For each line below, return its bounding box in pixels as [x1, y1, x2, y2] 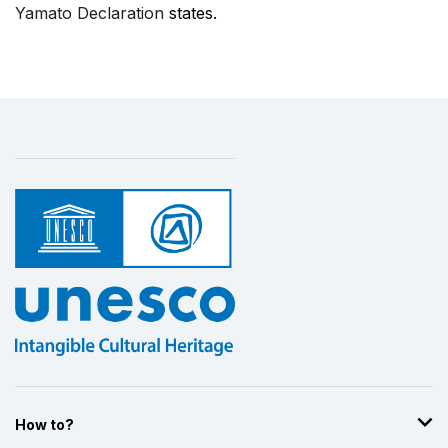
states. [164, 3, 217, 24]
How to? [15, 415, 74, 433]
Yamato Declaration [15, 3, 164, 24]
